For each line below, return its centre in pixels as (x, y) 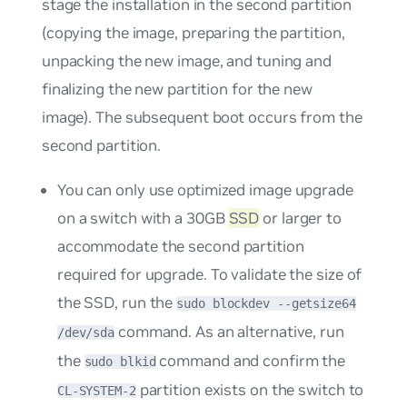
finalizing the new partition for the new (177, 89)
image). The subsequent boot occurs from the (202, 117)
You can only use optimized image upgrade (205, 190)
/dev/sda (86, 333)
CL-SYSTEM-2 (96, 391)
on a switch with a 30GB (143, 218)
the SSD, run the (117, 303)
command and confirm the (251, 361)
